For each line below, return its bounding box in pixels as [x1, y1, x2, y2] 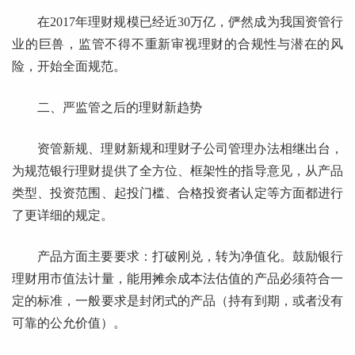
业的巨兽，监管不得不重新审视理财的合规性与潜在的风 [12, 37, 343, 52]
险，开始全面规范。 [12, 59, 126, 74]
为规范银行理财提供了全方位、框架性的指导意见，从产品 [12, 164, 343, 178]
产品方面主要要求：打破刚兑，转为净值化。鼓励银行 [37, 250, 343, 264]
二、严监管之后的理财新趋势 [37, 101, 202, 115]
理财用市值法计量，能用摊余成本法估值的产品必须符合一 [12, 272, 343, 286]
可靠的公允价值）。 [12, 316, 126, 330]
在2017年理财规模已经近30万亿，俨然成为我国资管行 [37, 15, 343, 29]
